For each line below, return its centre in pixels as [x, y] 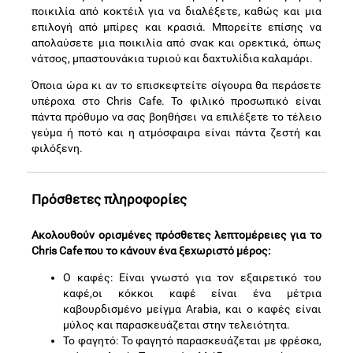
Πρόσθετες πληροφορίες [110, 199]
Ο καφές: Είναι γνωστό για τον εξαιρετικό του [192, 277]
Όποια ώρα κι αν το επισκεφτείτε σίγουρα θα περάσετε [176, 85]
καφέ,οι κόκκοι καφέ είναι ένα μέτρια [192, 293]
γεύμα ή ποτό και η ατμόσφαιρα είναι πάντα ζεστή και [176, 132]
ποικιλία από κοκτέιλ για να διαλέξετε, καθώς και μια [176, 11]
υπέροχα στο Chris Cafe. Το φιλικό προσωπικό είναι [176, 100]
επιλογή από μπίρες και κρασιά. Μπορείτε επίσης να [176, 26]
